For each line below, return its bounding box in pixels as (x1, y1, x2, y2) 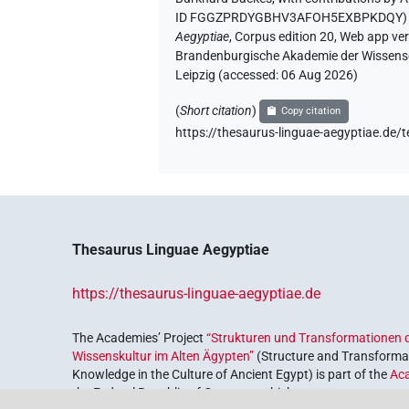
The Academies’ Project (72, 330, 207, 346)
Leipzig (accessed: (175, 68, 282, 84)
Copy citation (280, 105, 341, 118)
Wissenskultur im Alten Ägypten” (72, 349, 255, 364)
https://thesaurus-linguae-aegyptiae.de (72, 285, 321, 303)
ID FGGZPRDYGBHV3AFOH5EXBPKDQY (175, 10, 404, 26)
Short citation (180, 103, 253, 120)
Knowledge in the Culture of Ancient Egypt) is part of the (72, 367, 391, 383)
